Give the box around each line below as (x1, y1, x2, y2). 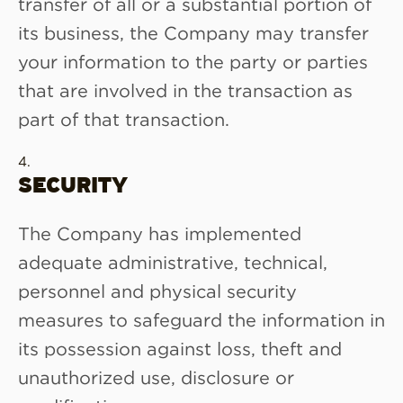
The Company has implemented (18, 222, 301, 243)
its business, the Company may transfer (18, 22, 369, 42)
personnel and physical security (18, 280, 297, 300)
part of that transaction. (18, 108, 229, 129)
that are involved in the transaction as (18, 79, 353, 100)
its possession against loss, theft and (18, 337, 342, 358)
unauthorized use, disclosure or (18, 366, 294, 387)
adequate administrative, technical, (18, 251, 327, 272)
